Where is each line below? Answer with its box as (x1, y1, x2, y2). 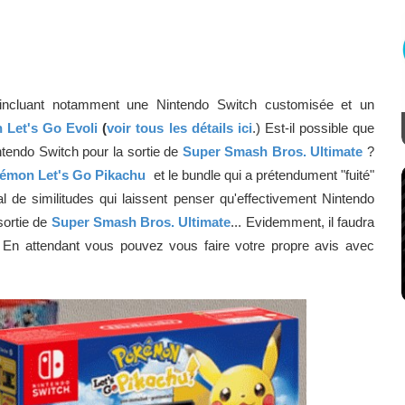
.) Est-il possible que (251, 119, 375, 136)
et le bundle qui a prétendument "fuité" (149, 166, 375, 183)
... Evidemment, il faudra (231, 213, 375, 230)
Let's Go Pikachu (38, 166, 146, 183)
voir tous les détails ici (107, 119, 252, 136)
